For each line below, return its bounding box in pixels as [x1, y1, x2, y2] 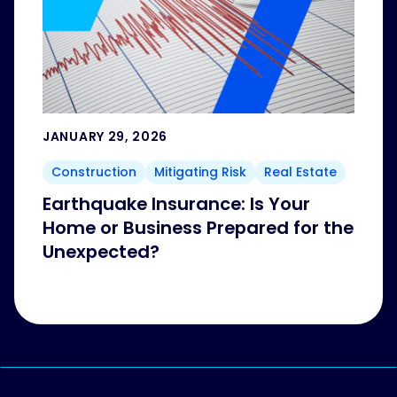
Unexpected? [43, 239, 160, 265]
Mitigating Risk [154, 163, 246, 182]
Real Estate [264, 163, 337, 182]
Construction [51, 163, 136, 182]
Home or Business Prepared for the [43, 215, 354, 241]
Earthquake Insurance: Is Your [43, 191, 310, 217]
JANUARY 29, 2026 [43, 128, 168, 146]
